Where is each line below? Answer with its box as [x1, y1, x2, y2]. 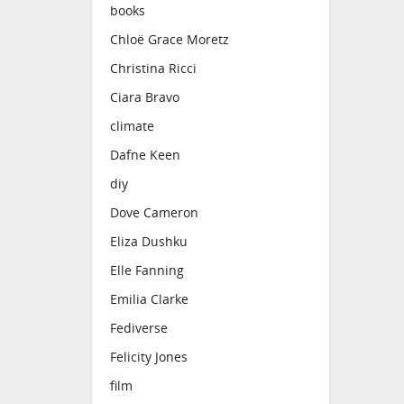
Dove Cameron [110, 204, 198, 222]
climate [110, 117, 154, 135]
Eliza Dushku [110, 233, 188, 251]
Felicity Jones [110, 348, 188, 366]
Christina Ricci [110, 60, 197, 78]
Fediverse [110, 319, 168, 337]
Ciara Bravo [110, 88, 179, 106]
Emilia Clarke [110, 290, 188, 308]
